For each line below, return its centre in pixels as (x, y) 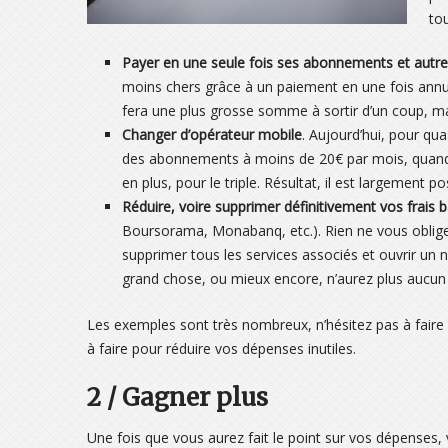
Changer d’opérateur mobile (212, 134)
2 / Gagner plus (177, 397)
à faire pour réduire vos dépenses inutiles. (221, 348)
